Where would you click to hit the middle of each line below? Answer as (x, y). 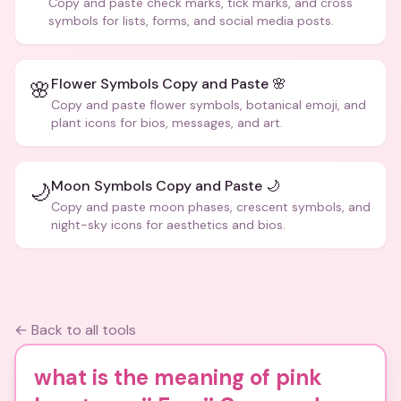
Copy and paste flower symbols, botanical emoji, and (209, 105)
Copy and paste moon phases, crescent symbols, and (211, 207)
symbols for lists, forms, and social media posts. (191, 21)
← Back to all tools (75, 330)
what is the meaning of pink (178, 377)
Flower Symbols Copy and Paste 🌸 (169, 84)
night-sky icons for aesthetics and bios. (168, 225)
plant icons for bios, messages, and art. (167, 123)
